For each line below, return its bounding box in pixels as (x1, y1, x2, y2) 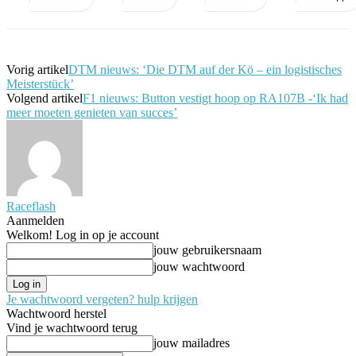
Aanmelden (6, 213, 64, 227)
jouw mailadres (153, 335, 230, 350)
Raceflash (6, 199, 56, 213)
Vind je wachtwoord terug (6, 320, 137, 335)
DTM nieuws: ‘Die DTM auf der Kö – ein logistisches (68, 62, 342, 76)
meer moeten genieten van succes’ (6, 105, 177, 119)
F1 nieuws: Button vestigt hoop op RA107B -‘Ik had (83, 91, 348, 105)
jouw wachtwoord (153, 259, 245, 273)
